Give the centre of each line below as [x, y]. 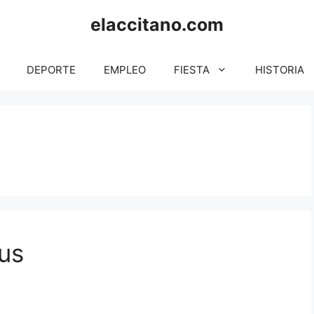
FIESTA [192, 70]
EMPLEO [125, 70]
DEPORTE [51, 70]
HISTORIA [280, 70]
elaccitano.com [157, 25]
